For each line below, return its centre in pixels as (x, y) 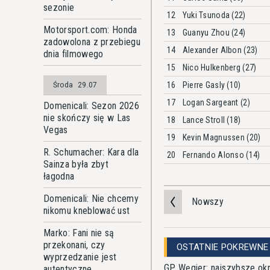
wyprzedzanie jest (80, 257)
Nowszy (208, 202)
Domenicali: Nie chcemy (91, 199)
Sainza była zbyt (76, 164)
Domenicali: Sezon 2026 (92, 106)
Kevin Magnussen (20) (221, 137)
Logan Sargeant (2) (216, 102)
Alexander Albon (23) (220, 50)
